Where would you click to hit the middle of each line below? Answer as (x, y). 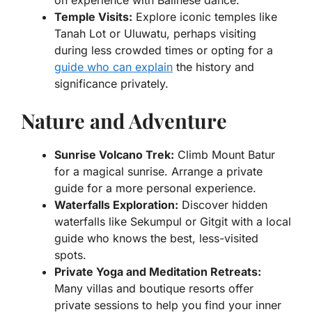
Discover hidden (223, 204)
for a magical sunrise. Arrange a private (158, 171)
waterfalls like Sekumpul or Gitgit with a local (173, 221)
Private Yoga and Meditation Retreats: (158, 271)
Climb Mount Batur (225, 154)
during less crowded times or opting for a (164, 50)
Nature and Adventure (124, 120)
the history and (213, 67)
